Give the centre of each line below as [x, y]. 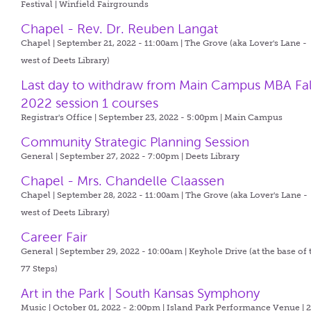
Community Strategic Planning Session [135, 142]
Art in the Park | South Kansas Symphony [141, 293]
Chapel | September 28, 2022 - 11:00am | [103, 195]
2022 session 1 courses [90, 103]
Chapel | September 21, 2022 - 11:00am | [103, 43]
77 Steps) [40, 269]
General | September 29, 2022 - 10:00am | [105, 251]
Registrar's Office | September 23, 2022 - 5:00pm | [123, 117]
